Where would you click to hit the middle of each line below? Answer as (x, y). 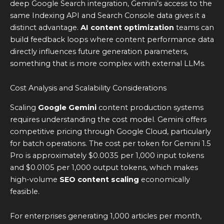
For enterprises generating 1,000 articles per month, (106, 216)
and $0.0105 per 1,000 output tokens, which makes (104, 167)
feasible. (25, 191)
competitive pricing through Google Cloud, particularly (110, 131)
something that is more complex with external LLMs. (108, 63)
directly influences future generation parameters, (99, 51)
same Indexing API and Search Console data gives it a (108, 15)
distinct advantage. (45, 27)
